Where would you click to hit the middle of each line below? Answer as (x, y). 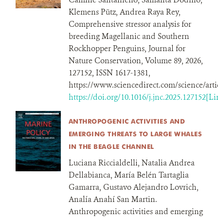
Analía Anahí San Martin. (113, 199)
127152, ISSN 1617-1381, (109, 73)
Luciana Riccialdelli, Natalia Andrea (131, 163)
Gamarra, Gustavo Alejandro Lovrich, (133, 187)
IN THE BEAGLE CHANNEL (111, 146)
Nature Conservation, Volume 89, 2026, (136, 61)
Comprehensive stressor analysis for (130, 24)
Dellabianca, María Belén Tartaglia (128, 175)
